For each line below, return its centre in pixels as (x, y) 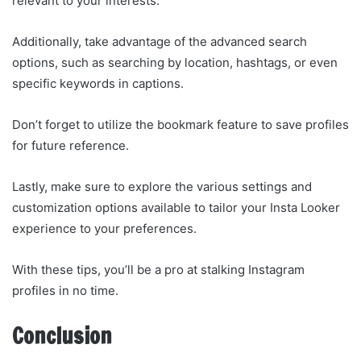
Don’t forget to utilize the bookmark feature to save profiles (180, 125)
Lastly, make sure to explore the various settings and (162, 187)
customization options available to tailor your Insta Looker (176, 208)
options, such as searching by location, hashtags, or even (175, 63)
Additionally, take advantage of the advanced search (160, 42)
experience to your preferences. (104, 229)
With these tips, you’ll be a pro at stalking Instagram (158, 270)
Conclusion (62, 336)
